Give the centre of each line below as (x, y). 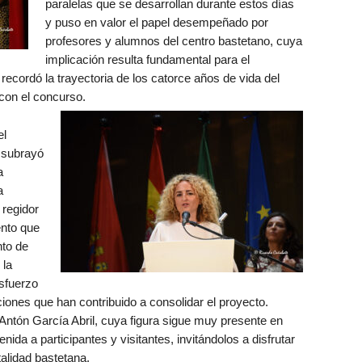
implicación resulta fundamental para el (147, 59)
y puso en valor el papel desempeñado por (156, 22)
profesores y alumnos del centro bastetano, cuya (173, 41)
